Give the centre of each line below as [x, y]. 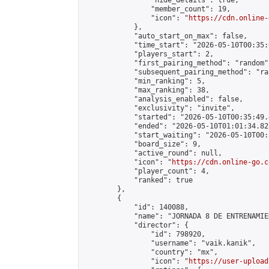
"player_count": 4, [147, 171]
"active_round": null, [153, 153]
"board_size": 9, [142, 144]
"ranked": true [138, 180]
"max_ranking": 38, [147, 90]
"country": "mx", [151, 252]
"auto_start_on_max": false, [165, 36]
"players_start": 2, [149, 54]
